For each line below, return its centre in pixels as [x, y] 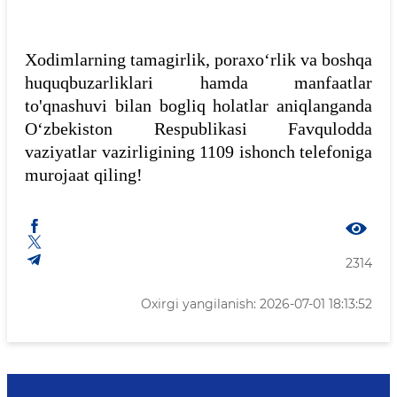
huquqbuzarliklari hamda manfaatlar [198, 82]
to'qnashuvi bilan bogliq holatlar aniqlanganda [198, 105]
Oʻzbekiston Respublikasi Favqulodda [198, 128]
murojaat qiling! [84, 175]
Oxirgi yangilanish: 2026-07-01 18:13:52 [257, 304]
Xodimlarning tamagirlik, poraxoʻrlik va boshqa [198, 59]
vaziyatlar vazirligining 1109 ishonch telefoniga [198, 152]
